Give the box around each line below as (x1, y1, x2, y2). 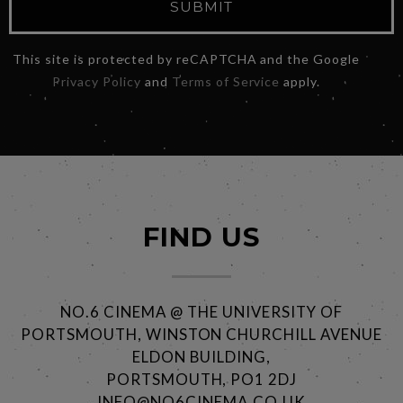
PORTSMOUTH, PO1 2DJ (105, 369, 298, 389)
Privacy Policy (52, 73, 141, 89)
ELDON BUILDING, (132, 346, 271, 366)
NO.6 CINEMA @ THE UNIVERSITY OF (60, 301, 343, 321)
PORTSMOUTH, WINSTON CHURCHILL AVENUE (20, 324, 383, 344)
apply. (280, 73, 321, 89)
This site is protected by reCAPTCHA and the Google (13, 50, 361, 67)
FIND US (143, 220, 260, 253)
